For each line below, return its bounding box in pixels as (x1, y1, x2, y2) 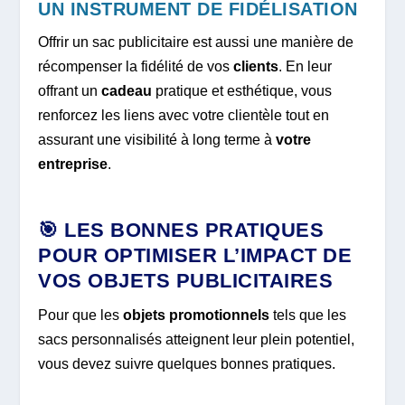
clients (233, 58, 279, 74)
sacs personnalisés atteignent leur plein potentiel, (38, 331, 355, 347)
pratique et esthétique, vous (152, 82, 333, 99)
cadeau (101, 82, 153, 99)
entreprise (38, 155, 108, 172)
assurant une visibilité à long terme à (38, 131, 277, 147)
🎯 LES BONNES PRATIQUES (38, 218, 325, 241)
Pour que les (38, 306, 124, 323)
